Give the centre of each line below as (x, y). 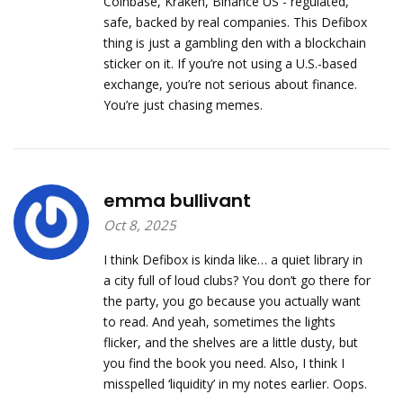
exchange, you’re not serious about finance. (230, 84)
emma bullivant (177, 200)
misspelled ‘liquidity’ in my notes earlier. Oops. (235, 383)
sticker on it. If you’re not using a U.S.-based (230, 63)
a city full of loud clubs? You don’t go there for (237, 280)
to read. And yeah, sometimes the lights (219, 321)
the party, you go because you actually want (232, 300)
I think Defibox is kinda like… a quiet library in (233, 259)
